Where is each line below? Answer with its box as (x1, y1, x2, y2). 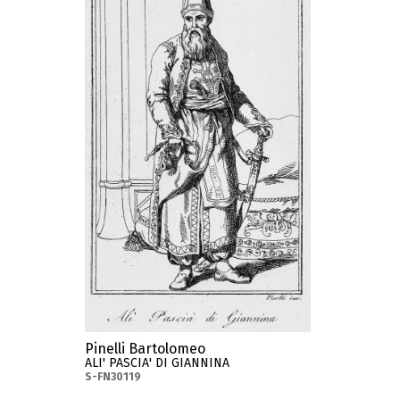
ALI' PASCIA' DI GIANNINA (85, 355, 230, 371)
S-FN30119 (85, 371, 142, 384)
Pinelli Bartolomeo (85, 340, 206, 358)
